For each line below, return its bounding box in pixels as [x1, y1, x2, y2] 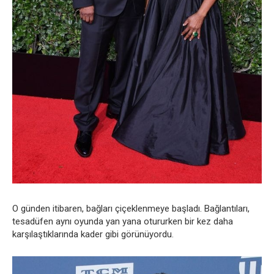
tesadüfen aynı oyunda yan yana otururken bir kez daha [12, 216, 233, 228]
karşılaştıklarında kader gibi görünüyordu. [12, 229, 174, 240]
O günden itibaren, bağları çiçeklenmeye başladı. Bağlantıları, [12, 203, 250, 215]
